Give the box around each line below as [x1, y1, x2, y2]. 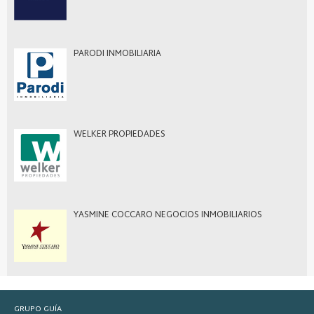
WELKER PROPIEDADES [74, 126, 165, 142]
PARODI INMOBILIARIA [74, 46, 161, 62]
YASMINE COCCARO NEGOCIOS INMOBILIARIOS [74, 207, 262, 223]
